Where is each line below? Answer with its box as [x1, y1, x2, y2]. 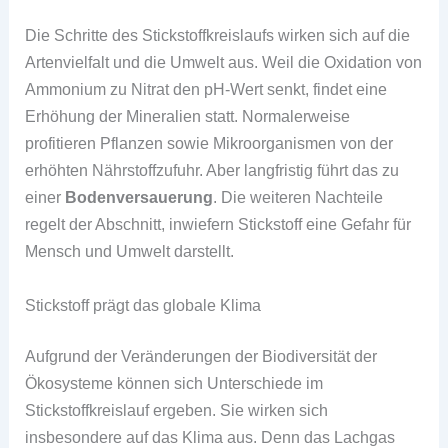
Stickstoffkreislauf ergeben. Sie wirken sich [25, 401, 329, 420]
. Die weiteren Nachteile [213, 188, 384, 207]
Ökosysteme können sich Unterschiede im [25, 374, 324, 393]
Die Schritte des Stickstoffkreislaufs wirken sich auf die [25, 26, 411, 45]
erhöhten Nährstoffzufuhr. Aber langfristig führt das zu [25, 161, 400, 180]
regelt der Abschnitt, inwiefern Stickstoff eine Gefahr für [25, 215, 412, 234]
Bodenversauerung [65, 188, 214, 207]
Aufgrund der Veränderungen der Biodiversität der [25, 347, 378, 366]
